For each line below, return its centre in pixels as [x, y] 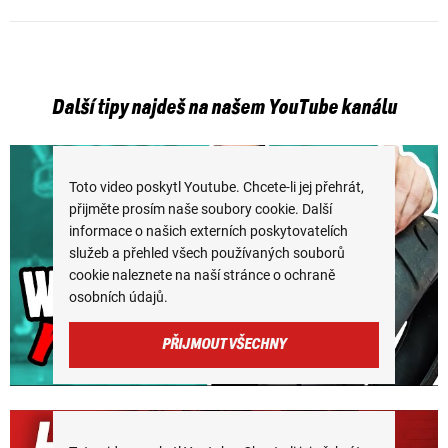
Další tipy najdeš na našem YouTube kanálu [224, 108]
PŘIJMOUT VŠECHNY [223, 345]
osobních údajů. [118, 297]
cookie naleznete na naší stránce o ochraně [201, 275]
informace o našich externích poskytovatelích [208, 231]
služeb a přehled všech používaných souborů [206, 253]
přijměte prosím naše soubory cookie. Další [200, 209]
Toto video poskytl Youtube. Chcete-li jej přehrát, [216, 187]
